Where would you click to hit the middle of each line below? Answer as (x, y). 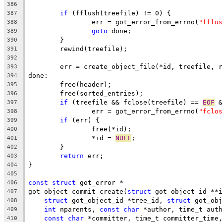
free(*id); (111, 129)
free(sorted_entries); (102, 93)
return (72, 156)
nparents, (78, 209)
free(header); (86, 84)
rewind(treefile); (94, 49)
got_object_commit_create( (78, 191)
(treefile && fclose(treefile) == (135, 102)
